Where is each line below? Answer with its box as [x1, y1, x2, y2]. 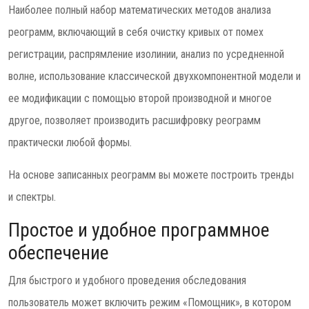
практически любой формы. [8, 136, 132, 149]
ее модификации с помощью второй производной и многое [8, 92, 272, 105]
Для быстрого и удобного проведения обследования [8, 274, 246, 287]
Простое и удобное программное [8, 219, 270, 241]
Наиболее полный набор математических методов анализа [8, 3, 271, 17]
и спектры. [8, 190, 56, 203]
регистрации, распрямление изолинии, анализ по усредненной [8, 48, 284, 61]
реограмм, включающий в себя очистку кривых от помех [8, 26, 263, 39]
